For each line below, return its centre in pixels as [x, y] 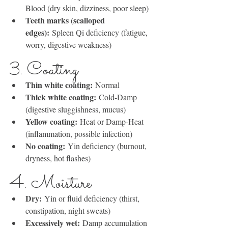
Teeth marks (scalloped [66, 20]
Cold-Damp [118, 97]
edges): [37, 32]
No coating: [45, 146]
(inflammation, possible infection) [79, 134]
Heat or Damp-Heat [111, 121]
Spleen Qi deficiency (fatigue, [99, 32]
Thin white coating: [59, 85]
